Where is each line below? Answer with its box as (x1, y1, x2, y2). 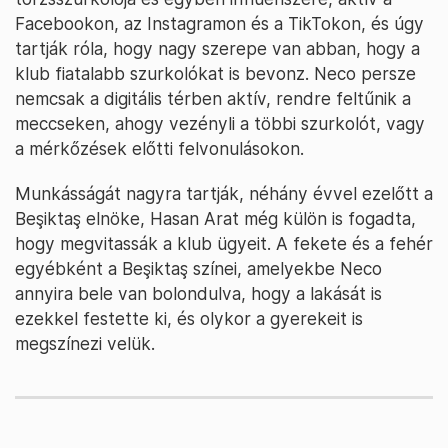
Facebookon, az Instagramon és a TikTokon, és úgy (15, 13, 424, 35)
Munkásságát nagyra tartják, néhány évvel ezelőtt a (15, 183, 433, 205)
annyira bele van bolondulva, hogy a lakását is (15, 283, 382, 305)
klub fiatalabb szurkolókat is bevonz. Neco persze (15, 63, 416, 85)
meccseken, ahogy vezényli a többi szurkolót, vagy (15, 113, 425, 135)
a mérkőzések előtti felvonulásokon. (15, 138, 304, 160)
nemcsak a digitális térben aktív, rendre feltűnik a (15, 88, 411, 110)
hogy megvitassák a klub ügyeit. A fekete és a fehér (15, 233, 433, 255)
